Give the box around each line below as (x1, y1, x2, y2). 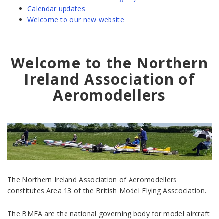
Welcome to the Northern (11, 53, 208, 73)
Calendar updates (27, 4, 85, 13)
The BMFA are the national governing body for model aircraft (7, 208, 210, 218)
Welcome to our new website (27, 15, 124, 24)
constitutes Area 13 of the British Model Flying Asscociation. (7, 185, 207, 195)
